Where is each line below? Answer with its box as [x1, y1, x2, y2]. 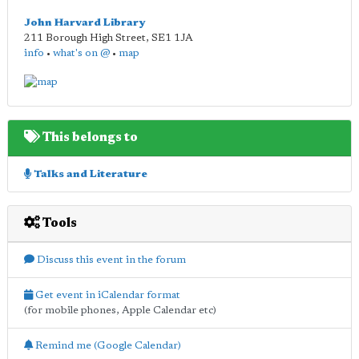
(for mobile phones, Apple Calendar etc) [24, 305, 216, 316]
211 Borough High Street [24, 33, 146, 43]
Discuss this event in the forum [34, 254, 186, 265]
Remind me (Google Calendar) [33, 340, 181, 351]
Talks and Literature [31, 168, 147, 179]
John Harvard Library [24, 18, 145, 28]
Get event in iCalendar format [33, 289, 180, 301]
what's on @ [53, 48, 110, 58]
